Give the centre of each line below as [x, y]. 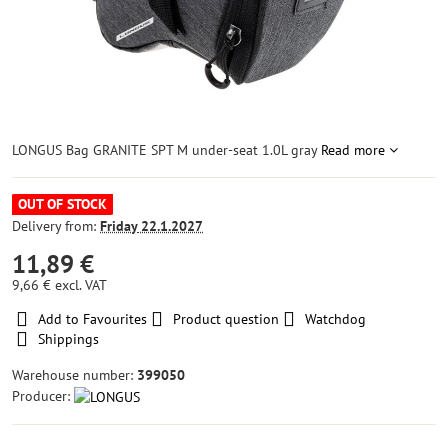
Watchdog [335, 319]
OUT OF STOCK [62, 204]
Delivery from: [56, 226]
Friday [118, 226]
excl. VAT [81, 285]
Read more [353, 150]
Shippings [68, 339]
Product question [226, 319]
